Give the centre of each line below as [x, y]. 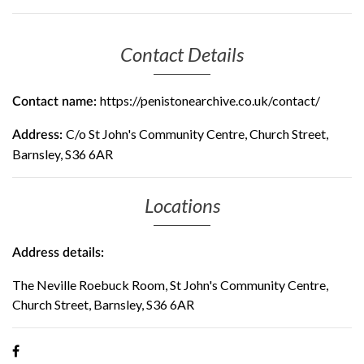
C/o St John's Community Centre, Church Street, [197, 134]
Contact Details [182, 54]
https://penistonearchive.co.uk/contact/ [210, 100]
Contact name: [56, 102]
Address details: [58, 253]
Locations [182, 205]
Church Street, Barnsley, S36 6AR [103, 304]
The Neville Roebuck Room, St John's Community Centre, [170, 285]
